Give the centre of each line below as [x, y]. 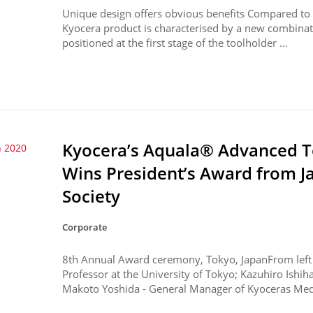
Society [92, 196]
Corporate [85, 227]
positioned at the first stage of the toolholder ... [175, 42]
